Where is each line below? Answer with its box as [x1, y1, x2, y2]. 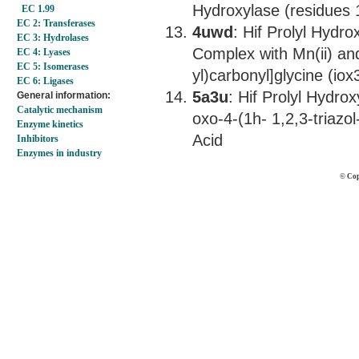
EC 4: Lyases [17, 46, 71, 58]
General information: [17, 90, 111, 101]
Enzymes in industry [17, 147, 102, 159]
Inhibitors [17, 133, 58, 144]
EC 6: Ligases [17, 75, 74, 87]
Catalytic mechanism [17, 104, 103, 115]
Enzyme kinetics [17, 119, 83, 130]
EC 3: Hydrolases [17, 32, 89, 43]
